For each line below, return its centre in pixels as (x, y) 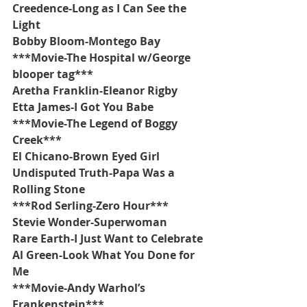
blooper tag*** (53, 74)
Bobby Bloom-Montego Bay (86, 41)
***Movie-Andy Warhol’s (80, 288)
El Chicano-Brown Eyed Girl (86, 156)
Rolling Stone (49, 189)
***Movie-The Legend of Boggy (96, 123)
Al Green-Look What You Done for (105, 255)
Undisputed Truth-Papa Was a (95, 173)
